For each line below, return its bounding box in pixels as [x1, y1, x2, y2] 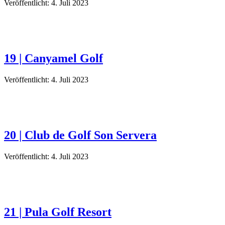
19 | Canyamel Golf [4, 51, 103, 65]
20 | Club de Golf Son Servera [4, 128, 157, 142]
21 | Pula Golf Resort [4, 205, 111, 218]
